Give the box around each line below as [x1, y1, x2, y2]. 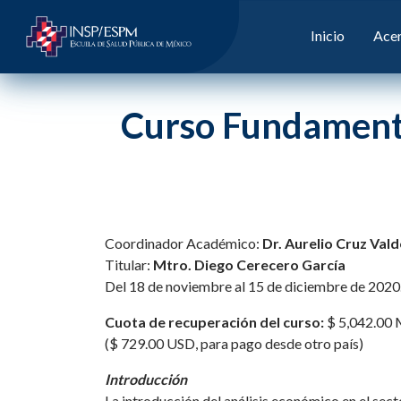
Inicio [311, 27, 345, 44]
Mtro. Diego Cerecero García [153, 256, 346, 273]
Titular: [105, 256, 153, 273]
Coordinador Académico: [105, 235, 262, 252]
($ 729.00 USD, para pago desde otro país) [105, 335, 363, 352]
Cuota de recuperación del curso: [105, 313, 324, 330]
